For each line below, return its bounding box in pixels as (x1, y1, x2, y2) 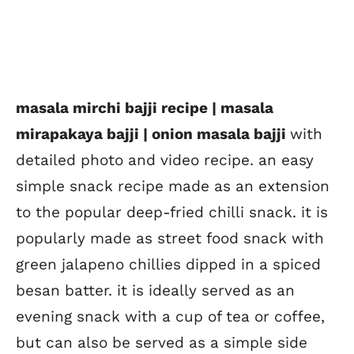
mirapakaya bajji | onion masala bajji (16, 124, 290, 143)
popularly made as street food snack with (16, 228, 324, 247)
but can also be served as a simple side (16, 333, 307, 352)
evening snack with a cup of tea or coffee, (16, 307, 325, 326)
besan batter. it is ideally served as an (16, 281, 295, 299)
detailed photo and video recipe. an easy (16, 150, 314, 169)
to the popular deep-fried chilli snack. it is (16, 202, 328, 221)
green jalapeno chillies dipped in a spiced (16, 254, 321, 273)
